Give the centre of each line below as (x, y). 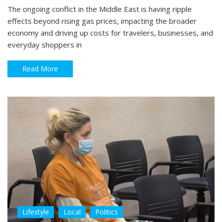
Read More (40, 68)
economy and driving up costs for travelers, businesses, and (110, 32)
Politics (107, 212)
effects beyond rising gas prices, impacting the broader (102, 21)
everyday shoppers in (45, 44)
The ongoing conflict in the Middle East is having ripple (100, 9)
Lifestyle (36, 212)
